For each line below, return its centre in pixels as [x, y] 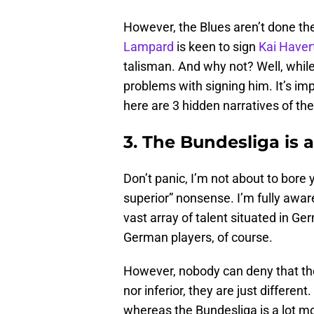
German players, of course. [198, 237]
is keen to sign [216, 46]
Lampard [149, 46]
